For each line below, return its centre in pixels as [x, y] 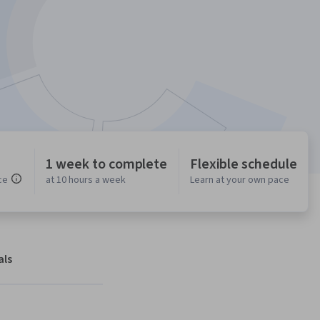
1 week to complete [107, 165]
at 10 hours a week [86, 180]
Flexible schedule [243, 165]
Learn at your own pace [239, 180]
